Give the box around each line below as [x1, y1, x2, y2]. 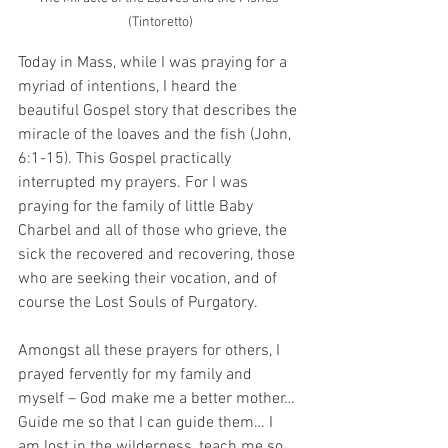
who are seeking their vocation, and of [18, 268, 281, 289]
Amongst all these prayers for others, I [18, 340, 284, 361]
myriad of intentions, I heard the [18, 76, 241, 97]
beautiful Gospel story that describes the [18, 100, 301, 121]
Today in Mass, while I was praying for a [18, 52, 291, 73]
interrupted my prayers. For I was [18, 172, 252, 193]
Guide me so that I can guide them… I [18, 412, 277, 433]
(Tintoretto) [127, 13, 193, 31]
